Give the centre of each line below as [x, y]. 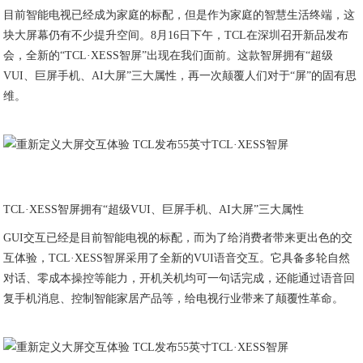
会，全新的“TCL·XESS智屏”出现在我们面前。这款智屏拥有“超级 [169, 56]
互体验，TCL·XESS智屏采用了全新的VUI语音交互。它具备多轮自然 [177, 258]
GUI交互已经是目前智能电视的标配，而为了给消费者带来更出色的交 [178, 238]
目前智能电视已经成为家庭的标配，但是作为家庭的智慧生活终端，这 [179, 15]
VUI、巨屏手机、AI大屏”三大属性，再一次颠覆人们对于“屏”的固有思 [180, 76]
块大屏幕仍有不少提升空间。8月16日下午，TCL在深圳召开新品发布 [176, 35]
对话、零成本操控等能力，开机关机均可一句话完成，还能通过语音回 [179, 278]
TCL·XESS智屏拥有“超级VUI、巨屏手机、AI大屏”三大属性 [154, 209]
